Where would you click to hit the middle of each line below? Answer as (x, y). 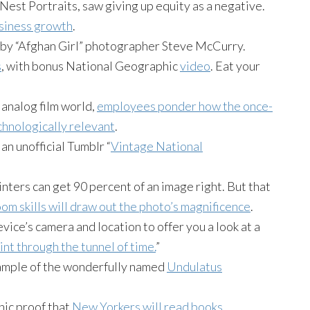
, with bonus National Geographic (91, 66)
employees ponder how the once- (185, 106)
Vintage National (157, 146)
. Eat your (235, 66)
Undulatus (194, 267)
